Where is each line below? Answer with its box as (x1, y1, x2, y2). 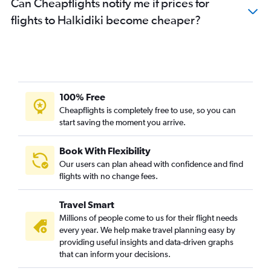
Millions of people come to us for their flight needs (59, 212, 238, 223)
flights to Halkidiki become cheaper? (11, 12, 201, 27)
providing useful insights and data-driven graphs (59, 237, 233, 247)
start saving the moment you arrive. (59, 117, 186, 127)
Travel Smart (59, 198, 114, 210)
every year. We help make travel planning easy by (59, 224, 235, 235)
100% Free (59, 91, 105, 102)
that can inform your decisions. (59, 249, 171, 259)
